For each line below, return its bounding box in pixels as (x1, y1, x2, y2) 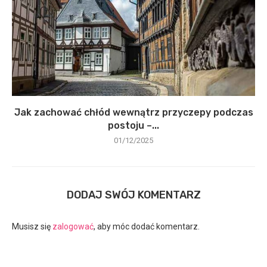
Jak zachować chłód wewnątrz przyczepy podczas (14, 106, 253, 118)
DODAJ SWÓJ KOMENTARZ (66, 188, 201, 201)
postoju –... (108, 119, 159, 131)
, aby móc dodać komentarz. (94, 221, 200, 231)
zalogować (52, 221, 94, 231)
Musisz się (12, 221, 52, 231)
